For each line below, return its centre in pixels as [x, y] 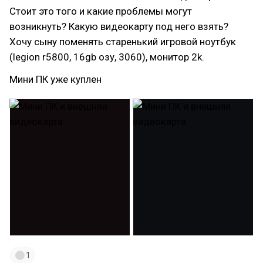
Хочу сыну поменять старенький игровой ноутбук [123, 42]
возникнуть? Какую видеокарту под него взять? [119, 26]
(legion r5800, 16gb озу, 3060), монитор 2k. [107, 57]
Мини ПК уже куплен [55, 79]
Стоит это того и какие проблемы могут [101, 11]
